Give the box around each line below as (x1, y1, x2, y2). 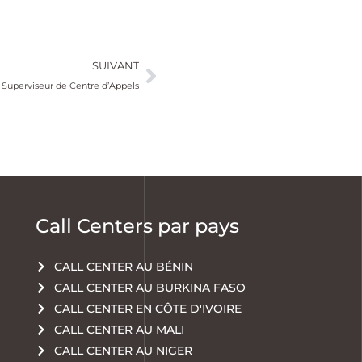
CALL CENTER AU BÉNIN (53, 259, 193, 275)
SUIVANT (91, 59, 139, 72)
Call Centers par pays (36, 214, 239, 238)
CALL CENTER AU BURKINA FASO (53, 280, 246, 296)
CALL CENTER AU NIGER (53, 343, 192, 359)
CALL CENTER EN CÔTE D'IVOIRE (53, 301, 242, 317)
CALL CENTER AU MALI (53, 322, 184, 338)
